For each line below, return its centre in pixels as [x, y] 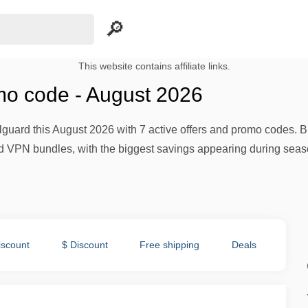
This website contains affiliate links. [154, 66]
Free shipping [170, 245]
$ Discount [85, 245]
